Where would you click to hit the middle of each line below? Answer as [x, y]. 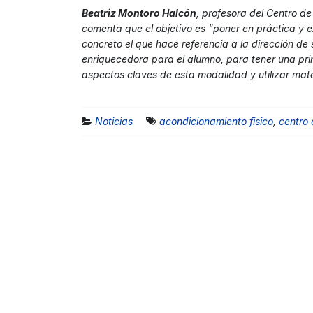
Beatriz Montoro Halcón [139, 13]
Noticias [114, 121]
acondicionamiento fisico [216, 121]
